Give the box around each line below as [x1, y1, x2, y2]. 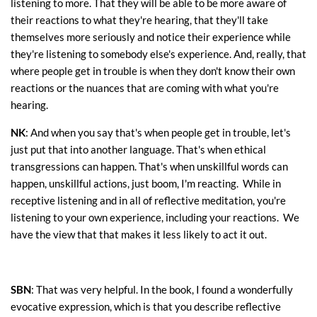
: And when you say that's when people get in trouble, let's [25, 126, 291, 139]
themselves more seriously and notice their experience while [11, 30, 291, 44]
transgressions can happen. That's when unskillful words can [11, 160, 288, 173]
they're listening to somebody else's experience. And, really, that [11, 47, 306, 61]
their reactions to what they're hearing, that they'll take [11, 13, 268, 27]
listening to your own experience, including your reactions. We [11, 211, 299, 224]
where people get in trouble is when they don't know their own [11, 64, 295, 78]
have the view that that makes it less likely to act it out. [11, 228, 267, 241]
